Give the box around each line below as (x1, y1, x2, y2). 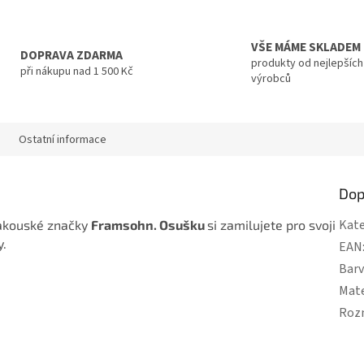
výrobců (251, 71, 291, 88)
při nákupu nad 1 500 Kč (19, 63, 133, 80)
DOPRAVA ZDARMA (19, 45, 123, 64)
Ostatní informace (19, 131, 106, 148)
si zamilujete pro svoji (207, 216, 336, 232)
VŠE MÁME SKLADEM (251, 38, 361, 57)
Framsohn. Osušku (91, 216, 207, 232)
